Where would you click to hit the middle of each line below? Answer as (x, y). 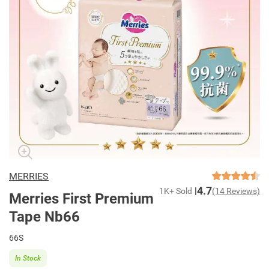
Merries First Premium (81, 199)
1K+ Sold (176, 191)
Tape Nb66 (44, 217)
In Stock (28, 258)
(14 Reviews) (236, 191)
